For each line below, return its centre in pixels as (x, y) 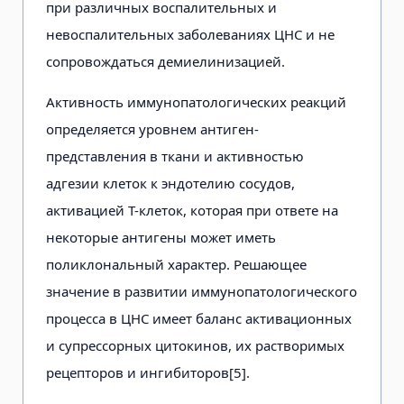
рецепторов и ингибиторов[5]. (148, 372)
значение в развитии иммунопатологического (202, 291)
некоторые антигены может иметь (161, 237)
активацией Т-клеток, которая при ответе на (192, 210)
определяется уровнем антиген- (152, 129)
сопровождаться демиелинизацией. (165, 61)
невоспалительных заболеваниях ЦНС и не (190, 34)
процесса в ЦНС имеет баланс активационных (199, 318)
